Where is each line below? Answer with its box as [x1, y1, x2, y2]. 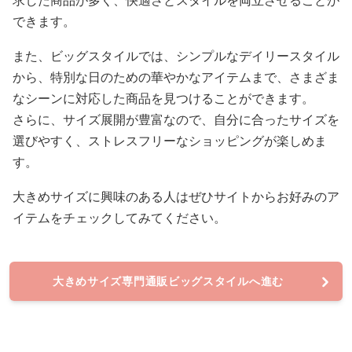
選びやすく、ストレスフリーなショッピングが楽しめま [13, 134, 327, 148]
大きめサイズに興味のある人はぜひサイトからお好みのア [13, 190, 339, 203]
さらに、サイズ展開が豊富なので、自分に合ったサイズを [13, 113, 339, 126]
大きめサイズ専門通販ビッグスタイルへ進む [52, 275, 284, 288]
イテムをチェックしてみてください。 [13, 211, 226, 225]
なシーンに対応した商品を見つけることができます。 [13, 92, 314, 105]
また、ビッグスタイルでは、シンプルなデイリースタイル [13, 49, 339, 63]
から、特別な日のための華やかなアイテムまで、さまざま [13, 71, 339, 84]
